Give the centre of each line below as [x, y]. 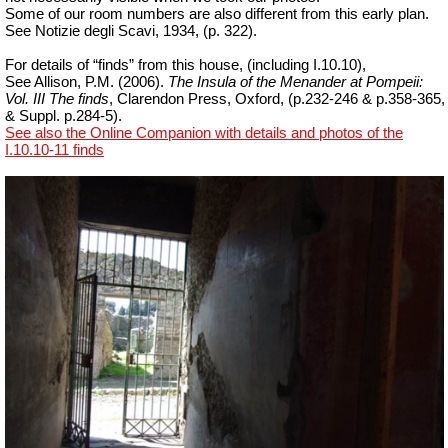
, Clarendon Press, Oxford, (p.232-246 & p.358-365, [277, 99]
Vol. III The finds [57, 99]
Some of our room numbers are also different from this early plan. [217, 14]
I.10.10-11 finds [54, 150]
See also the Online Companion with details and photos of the [204, 133]
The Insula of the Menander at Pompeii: [295, 82]
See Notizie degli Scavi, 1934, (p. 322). [131, 31]
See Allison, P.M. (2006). [86, 82]
